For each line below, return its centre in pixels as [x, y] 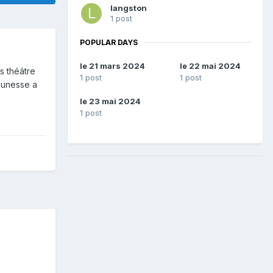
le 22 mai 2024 [210, 66]
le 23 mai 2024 [110, 101]
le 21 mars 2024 [112, 66]
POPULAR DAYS [109, 42]
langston [129, 8]
